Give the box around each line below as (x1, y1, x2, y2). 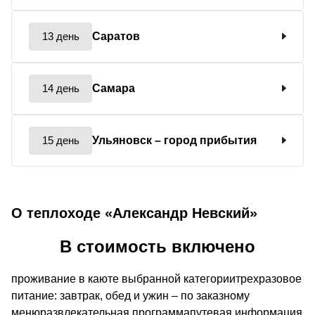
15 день (41, 134, 79, 146)
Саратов (92, 30, 140, 42)
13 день (41, 30, 79, 42)
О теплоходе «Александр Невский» (11, 205, 257, 221)
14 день (41, 82, 79, 94)
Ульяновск (92, 134, 155, 146)
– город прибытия (155, 134, 257, 146)
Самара (92, 82, 135, 94)
